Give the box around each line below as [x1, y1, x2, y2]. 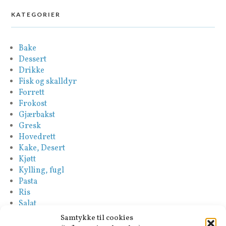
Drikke [19, 65, 45, 76]
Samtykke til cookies [61, 213, 133, 223]
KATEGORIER [11, 10, 61, 18]
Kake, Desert [19, 142, 66, 154]
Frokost [19, 98, 47, 109]
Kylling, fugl [19, 164, 65, 176]
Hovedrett [19, 131, 56, 143]
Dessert [19, 53, 47, 65]
